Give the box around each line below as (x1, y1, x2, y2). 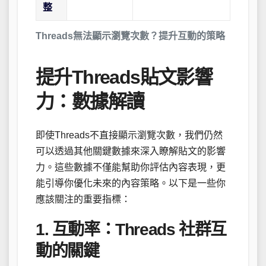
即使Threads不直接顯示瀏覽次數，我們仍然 (36, 130, 223, 141)
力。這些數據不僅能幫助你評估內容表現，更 (36, 162, 226, 173)
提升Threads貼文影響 (36, 66, 213, 88)
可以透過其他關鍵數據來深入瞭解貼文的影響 (36, 146, 226, 157)
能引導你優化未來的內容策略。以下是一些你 (36, 178, 226, 189)
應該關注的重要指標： (36, 194, 131, 205)
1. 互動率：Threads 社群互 (36, 220, 226, 239)
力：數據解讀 (36, 90, 144, 112)
